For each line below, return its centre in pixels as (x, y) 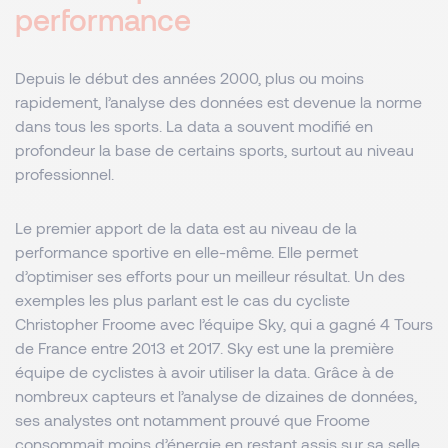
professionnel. (66, 173)
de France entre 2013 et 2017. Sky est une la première (204, 347)
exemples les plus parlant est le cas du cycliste (182, 299)
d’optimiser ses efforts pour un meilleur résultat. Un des (210, 275)
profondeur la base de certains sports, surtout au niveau (214, 149)
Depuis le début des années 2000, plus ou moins (189, 77)
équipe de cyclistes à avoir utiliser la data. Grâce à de (204, 371)
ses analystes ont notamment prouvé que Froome (192, 419)
